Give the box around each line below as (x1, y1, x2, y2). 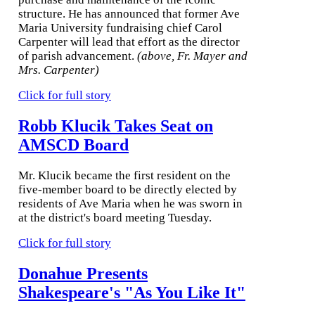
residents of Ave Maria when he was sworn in (18, 196, 243, 210)
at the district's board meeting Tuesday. (18, 210, 212, 224)
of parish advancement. (18, 49, 137, 63)
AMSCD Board (18, 135, 129, 154)
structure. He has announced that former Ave (18, 7, 240, 21)
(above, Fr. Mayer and (137, 49, 247, 63)
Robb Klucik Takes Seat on (18, 116, 213, 135)
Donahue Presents (18, 264, 148, 283)
